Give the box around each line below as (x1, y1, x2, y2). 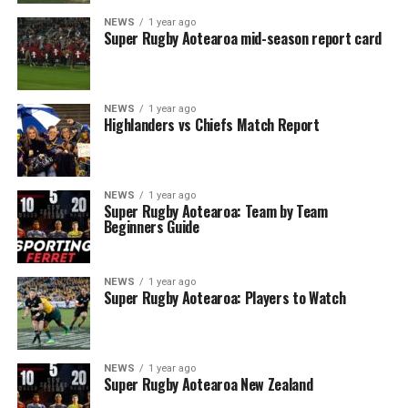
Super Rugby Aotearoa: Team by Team (103, 200, 328, 222)
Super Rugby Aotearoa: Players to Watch (103, 287, 346, 309)
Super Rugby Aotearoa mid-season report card (103, 27, 382, 49)
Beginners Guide (103, 216, 199, 238)
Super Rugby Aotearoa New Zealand (103, 373, 313, 395)
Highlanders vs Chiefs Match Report (103, 114, 320, 136)
